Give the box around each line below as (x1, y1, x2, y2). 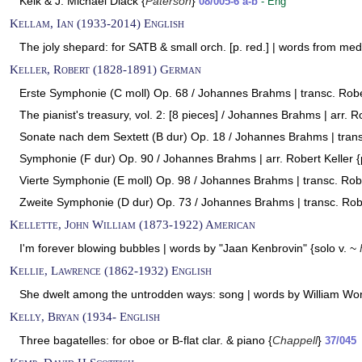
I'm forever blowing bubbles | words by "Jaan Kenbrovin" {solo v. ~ (19, 242, 360, 255)
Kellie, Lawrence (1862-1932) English (10, 263, 212, 277)
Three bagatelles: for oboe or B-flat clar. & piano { (19, 334, 272, 347)
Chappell (272, 334, 318, 347)
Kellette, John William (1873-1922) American (10, 217, 255, 231)
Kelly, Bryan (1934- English (10, 309, 160, 323)
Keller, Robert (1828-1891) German (10, 62, 201, 76)
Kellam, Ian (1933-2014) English (10, 16, 184, 30)
